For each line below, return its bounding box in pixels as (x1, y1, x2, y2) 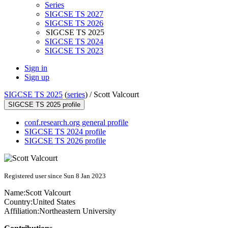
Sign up (24, 73, 49, 82)
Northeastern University (39, 207, 116, 216)
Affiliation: (4, 207, 39, 216)
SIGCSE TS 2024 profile (24, 127, 106, 136)
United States (33, 197, 75, 207)
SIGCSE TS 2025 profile (8, 101, 80, 109)
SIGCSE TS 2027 (45, 10, 103, 19)
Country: (4, 197, 33, 207)
